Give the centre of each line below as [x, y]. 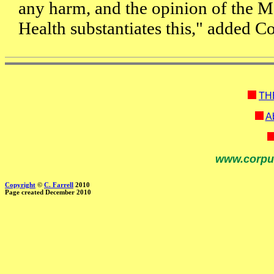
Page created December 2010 [48, 192]
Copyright [20, 185]
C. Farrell [59, 185]
